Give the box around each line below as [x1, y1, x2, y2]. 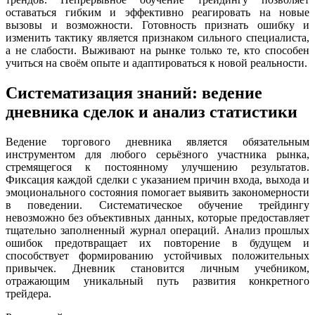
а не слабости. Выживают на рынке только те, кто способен [6, 44, 309, 57]
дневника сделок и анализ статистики [6, 102, 297, 121]
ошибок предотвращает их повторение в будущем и [6, 236, 309, 249]
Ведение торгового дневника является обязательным [6, 135, 309, 148]
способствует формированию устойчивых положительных [6, 249, 309, 262]
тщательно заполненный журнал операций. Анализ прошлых [6, 224, 309, 236]
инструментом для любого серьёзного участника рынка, [6, 148, 309, 160]
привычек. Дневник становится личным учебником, [6, 262, 309, 274]
